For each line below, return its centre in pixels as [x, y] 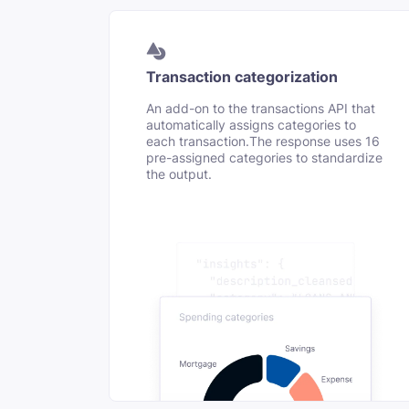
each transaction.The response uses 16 [262, 141]
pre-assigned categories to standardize [264, 157]
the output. [178, 174]
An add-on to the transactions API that [260, 108]
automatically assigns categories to [251, 125]
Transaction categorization [241, 78]
